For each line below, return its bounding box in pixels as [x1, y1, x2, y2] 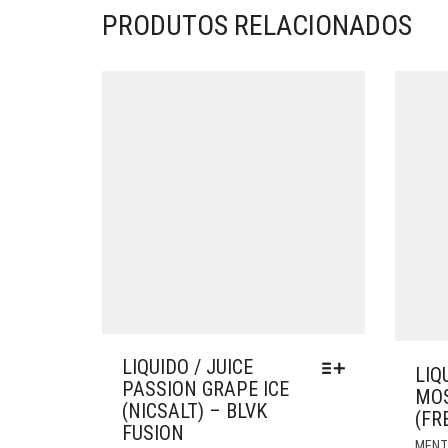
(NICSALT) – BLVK [122, 398, 267, 423]
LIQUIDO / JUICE [122, 354, 253, 379]
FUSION [122, 420, 184, 445]
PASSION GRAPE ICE [122, 376, 289, 401]
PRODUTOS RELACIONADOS [102, 9, 412, 43]
